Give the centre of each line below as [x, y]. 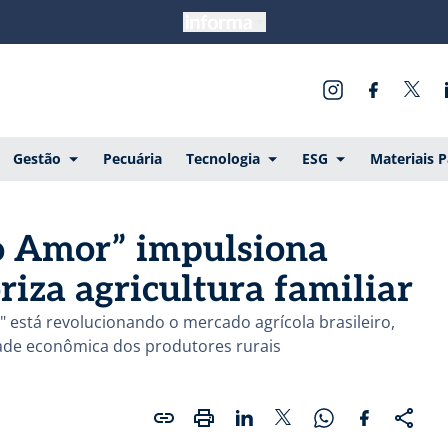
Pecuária [132, 158]
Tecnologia [222, 158]
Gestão [36, 158]
